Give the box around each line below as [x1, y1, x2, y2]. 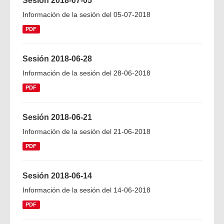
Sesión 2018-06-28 [22, 54, 92, 63]
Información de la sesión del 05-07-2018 [22, 10, 150, 18]
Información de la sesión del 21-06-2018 [22, 127, 150, 135]
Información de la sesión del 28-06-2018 [22, 69, 150, 77]
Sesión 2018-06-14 [22, 171, 92, 180]
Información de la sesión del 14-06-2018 [22, 186, 150, 194]
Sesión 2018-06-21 [22, 113, 92, 121]
